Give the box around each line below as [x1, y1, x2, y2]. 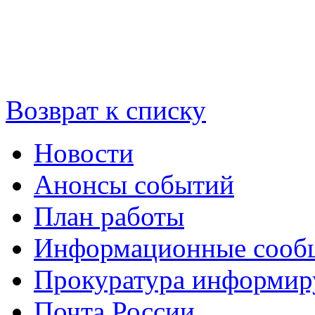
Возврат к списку [6, 94, 206, 125]
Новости [34, 137, 134, 168]
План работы [34, 200, 184, 231]
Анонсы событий [34, 169, 234, 200]
